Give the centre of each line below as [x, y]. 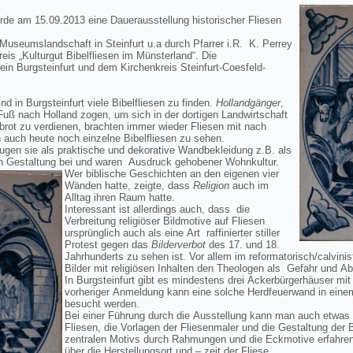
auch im [249, 186]
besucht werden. [102, 304]
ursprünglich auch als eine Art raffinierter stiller [174, 233]
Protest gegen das [108, 245]
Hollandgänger [248, 103]
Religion [211, 186]
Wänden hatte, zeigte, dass [129, 186]
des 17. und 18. [244, 245]
